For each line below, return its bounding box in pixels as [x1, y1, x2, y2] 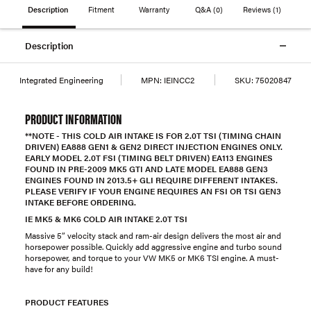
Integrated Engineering [19, 74, 103, 86]
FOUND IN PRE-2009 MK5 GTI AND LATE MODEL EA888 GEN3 [25, 162, 268, 175]
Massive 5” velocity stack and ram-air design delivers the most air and [25, 229, 281, 242]
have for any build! [25, 262, 95, 275]
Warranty [139, 3, 172, 15]
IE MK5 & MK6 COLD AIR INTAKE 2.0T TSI [25, 212, 187, 225]
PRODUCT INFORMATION [25, 108, 122, 128]
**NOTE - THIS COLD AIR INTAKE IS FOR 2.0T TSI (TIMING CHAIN [25, 129, 281, 142]
